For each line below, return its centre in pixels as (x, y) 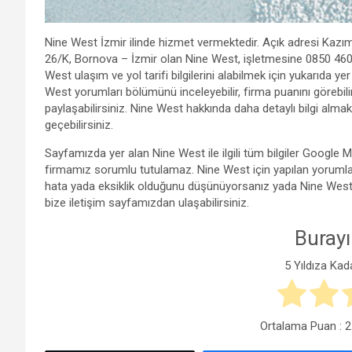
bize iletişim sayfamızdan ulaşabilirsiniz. (147, 203)
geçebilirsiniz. (79, 125)
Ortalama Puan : (303, 326)
